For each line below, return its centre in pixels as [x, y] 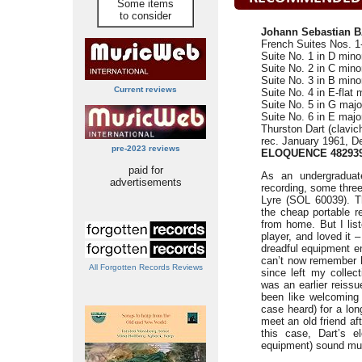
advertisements [145, 182]
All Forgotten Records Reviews [145, 267]
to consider [145, 16]
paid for [145, 170]
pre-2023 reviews [145, 148]
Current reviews [145, 89]
